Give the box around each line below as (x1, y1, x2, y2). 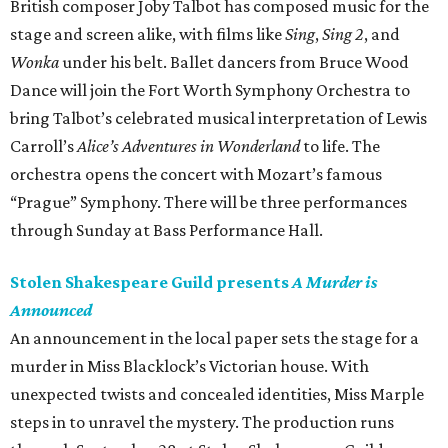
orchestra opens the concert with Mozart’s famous (10, 164, 382, 185)
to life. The (300, 136, 380, 157)
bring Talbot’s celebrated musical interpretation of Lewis (10, 108, 427, 129)
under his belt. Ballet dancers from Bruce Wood (59, 52, 409, 73)
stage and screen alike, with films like (10, 24, 285, 45)
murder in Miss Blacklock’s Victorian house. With (10, 356, 369, 377)
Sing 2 (322, 24, 364, 45)
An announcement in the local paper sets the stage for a (10, 328, 419, 349)
